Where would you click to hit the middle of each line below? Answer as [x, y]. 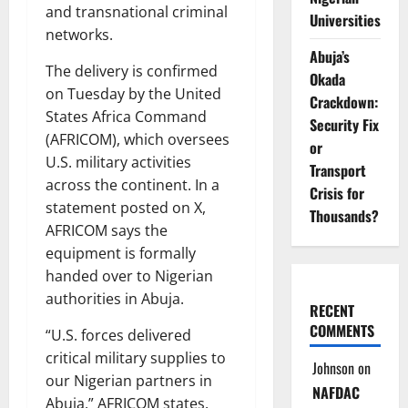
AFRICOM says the [107, 230]
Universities [345, 20]
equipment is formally [121, 253]
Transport [337, 170]
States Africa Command [126, 117]
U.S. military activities [118, 162]
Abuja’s [329, 56]
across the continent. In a [133, 185]
